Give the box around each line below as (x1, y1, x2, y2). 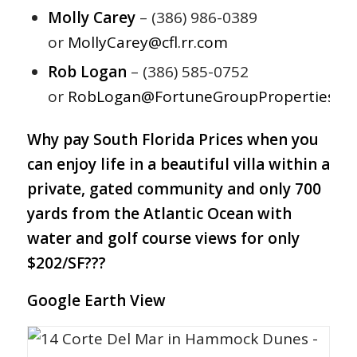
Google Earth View (26, 289, 166, 311)
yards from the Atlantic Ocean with (26, 202, 292, 224)
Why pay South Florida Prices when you (26, 128, 319, 150)
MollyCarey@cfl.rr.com (67, 31, 228, 53)
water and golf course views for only (26, 227, 300, 249)
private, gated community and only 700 (26, 178, 321, 199)
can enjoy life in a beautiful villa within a (26, 153, 330, 175)
